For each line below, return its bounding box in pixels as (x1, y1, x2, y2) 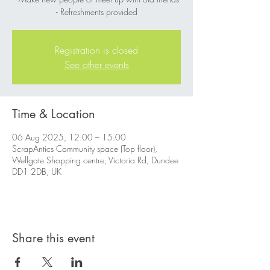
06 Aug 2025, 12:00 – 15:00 (12, 131, 126, 143)
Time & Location (12, 105, 95, 122)
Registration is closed (55, 43, 138, 57)
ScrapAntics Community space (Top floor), (12, 142, 157, 154)
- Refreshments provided (55, 5, 137, 17)
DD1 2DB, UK (12, 165, 61, 177)
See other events (64, 57, 129, 71)
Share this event (12, 230, 95, 246)
